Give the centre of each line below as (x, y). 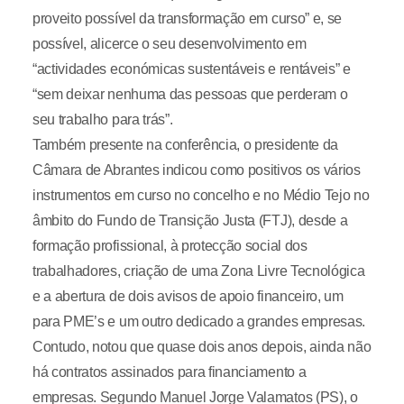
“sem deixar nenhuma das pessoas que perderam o (190, 94)
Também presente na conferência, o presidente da (185, 145)
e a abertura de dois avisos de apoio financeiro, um (188, 296)
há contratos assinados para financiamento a (169, 372)
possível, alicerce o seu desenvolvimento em (169, 44)
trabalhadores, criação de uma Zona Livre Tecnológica (198, 271)
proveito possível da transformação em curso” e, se (187, 18)
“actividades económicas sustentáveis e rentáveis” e (191, 69)
